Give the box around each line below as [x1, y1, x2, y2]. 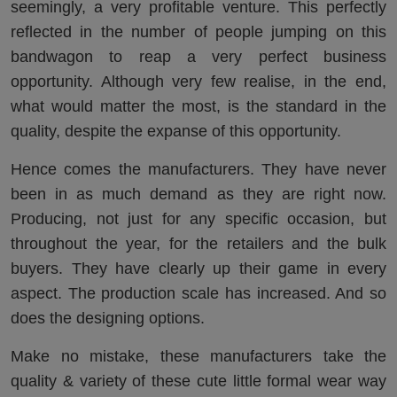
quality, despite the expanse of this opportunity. [11, 122, 341, 141]
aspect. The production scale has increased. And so [11, 284, 386, 303]
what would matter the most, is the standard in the [11, 97, 386, 116]
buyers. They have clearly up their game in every [11, 260, 386, 278]
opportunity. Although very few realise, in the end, [11, 73, 386, 91]
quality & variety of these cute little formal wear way [11, 372, 386, 391]
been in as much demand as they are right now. [11, 185, 386, 204]
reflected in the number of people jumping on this [11, 23, 386, 42]
